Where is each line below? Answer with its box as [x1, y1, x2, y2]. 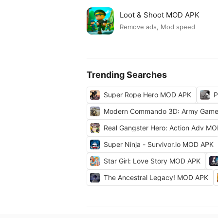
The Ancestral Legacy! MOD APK [104, 173, 208, 182]
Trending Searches [87, 70, 167, 80]
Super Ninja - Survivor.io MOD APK [104, 140, 214, 148]
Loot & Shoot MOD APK [120, 10, 200, 19]
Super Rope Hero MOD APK [104, 91, 191, 99]
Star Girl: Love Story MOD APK [104, 157, 200, 165]
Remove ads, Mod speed [120, 23, 195, 31]
